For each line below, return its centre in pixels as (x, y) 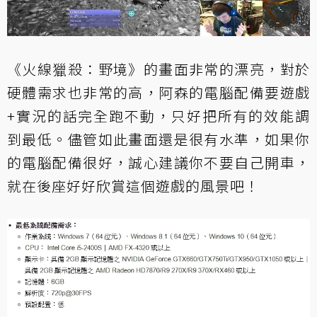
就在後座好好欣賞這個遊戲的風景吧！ (133, 185)
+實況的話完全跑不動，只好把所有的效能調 (158, 115)
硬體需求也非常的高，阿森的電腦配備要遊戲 (158, 92)
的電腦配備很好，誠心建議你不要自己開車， (158, 162)
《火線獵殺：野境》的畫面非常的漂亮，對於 (158, 69)
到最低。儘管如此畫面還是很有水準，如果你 (158, 139)
